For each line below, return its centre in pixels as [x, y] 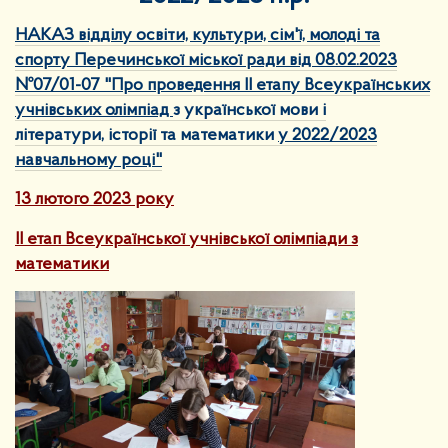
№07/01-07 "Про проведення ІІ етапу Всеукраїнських [222, 85]
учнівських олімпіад [94, 110]
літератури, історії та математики [146, 135]
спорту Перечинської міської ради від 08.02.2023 [206, 60]
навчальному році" [88, 160]
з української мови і [249, 110]
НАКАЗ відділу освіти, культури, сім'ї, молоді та [197, 35]
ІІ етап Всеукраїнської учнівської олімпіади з [186, 239]
